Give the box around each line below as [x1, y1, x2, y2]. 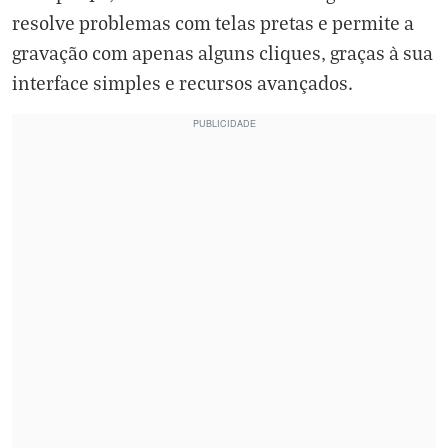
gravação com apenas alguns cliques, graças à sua [12, 40, 433, 64]
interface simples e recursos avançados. [12, 70, 353, 94]
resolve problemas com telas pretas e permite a [12, 10, 414, 34]
